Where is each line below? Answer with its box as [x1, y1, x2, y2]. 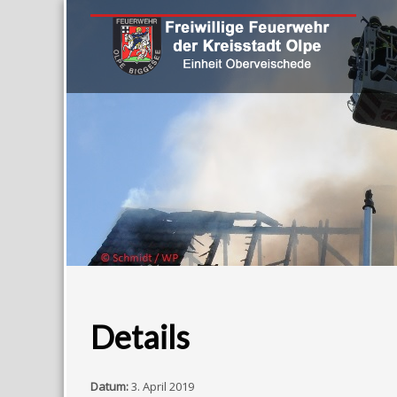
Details [90, 317, 190, 356]
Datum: [90, 378, 128, 394]
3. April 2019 [128, 378, 197, 394]
